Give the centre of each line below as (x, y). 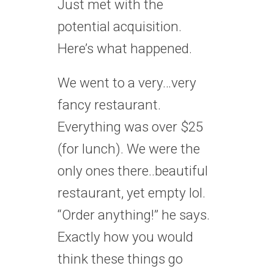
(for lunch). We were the (129, 148)
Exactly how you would (125, 236)
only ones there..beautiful (133, 170)
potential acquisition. (120, 26)
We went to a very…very (127, 82)
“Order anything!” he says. (134, 214)
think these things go (120, 258)
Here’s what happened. (125, 48)
